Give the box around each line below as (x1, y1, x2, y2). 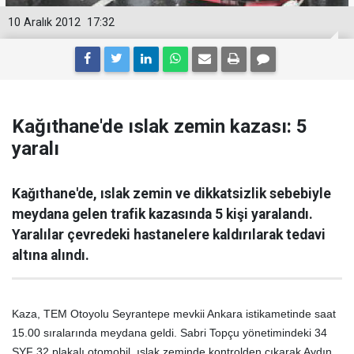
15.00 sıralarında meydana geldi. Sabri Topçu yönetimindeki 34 (12, 326, 327, 339)
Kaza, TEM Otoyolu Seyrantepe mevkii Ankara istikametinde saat (12, 307, 336, 320)
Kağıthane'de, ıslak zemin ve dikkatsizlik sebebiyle (12, 186, 331, 201)
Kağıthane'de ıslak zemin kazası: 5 (12, 115, 307, 137)
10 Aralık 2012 (8, 16, 81, 29)
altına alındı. (12, 247, 89, 263)
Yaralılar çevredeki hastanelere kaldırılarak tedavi (12, 227, 326, 243)
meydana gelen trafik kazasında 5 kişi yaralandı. (12, 206, 313, 222)
